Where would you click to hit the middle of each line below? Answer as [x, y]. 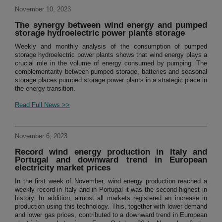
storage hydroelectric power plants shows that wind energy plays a [111, 55]
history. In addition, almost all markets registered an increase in [111, 198]
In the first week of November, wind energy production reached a [111, 181]
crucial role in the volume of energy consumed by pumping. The [111, 63]
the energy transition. [45, 89]
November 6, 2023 [41, 136]
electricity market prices [63, 168]
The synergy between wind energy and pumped [111, 25]
